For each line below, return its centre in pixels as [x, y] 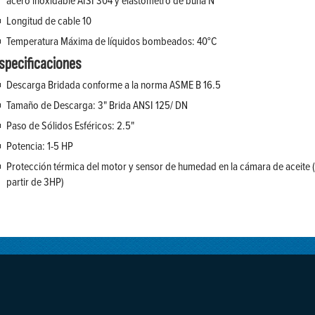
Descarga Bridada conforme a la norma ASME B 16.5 [114, 85]
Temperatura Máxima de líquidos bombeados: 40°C [112, 41]
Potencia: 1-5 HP [40, 146]
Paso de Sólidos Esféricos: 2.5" [70, 126]
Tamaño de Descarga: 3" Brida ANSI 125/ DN [97, 105]
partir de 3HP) [35, 182]
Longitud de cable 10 [49, 21]
